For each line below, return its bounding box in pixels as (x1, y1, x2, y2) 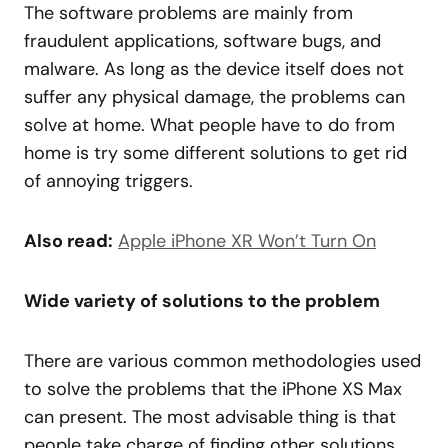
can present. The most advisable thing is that (24, 405, 396, 429)
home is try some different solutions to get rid (24, 141, 407, 165)
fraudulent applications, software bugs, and (24, 29, 381, 53)
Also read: (24, 229, 113, 253)
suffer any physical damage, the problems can (24, 85, 405, 109)
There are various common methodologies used (24, 349, 421, 373)
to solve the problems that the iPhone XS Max (24, 377, 402, 401)
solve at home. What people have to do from (24, 113, 395, 137)
